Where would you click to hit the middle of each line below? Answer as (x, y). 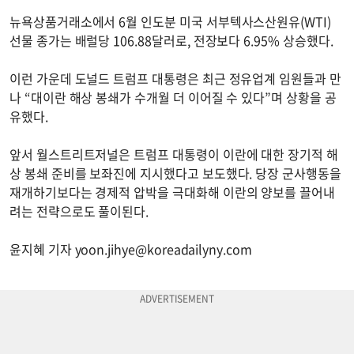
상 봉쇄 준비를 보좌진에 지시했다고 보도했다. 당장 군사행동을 (175, 173)
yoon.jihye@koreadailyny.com (163, 249)
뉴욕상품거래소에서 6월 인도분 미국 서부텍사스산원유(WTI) (170, 21)
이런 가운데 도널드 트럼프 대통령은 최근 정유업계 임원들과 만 (175, 78)
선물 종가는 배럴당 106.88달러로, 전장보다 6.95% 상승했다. (171, 40)
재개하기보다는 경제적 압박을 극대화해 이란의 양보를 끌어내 (172, 192)
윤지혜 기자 (42, 249)
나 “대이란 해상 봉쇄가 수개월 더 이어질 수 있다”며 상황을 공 (173, 97)
